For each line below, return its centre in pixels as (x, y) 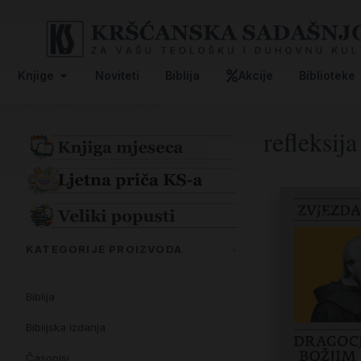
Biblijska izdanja (66, 327)
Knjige (36, 75)
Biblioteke (327, 75)
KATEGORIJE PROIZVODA (104, 249)
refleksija (311, 141)
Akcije (256, 75)
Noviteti (117, 75)
